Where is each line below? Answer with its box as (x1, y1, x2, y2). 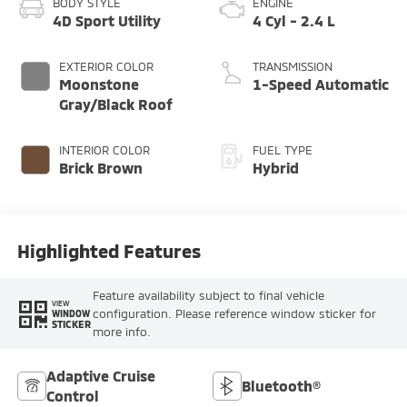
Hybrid (253, 158, 299, 176)
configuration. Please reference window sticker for (92, 306, 376, 322)
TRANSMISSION (253, 58, 333, 74)
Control (45, 387, 99, 405)
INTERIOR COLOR (58, 142, 150, 157)
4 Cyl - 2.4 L (253, 11, 335, 29)
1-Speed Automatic (253, 74, 389, 93)
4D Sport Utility (52, 11, 161, 29)
